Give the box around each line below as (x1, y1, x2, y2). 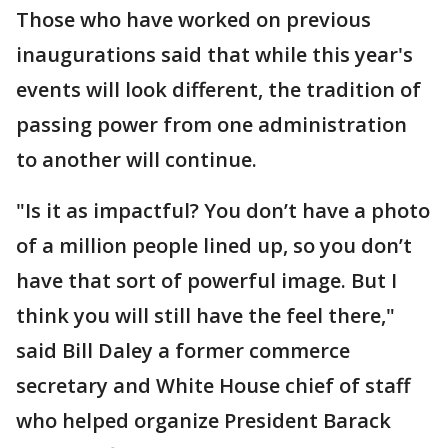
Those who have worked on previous (16, 6, 371, 33)
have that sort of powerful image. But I (16, 267, 397, 294)
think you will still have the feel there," (16, 302, 395, 329)
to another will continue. (16, 146, 257, 173)
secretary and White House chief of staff (16, 372, 410, 399)
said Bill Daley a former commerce (16, 337, 350, 364)
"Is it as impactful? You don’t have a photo (16, 197, 430, 224)
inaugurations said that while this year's (16, 41, 413, 68)
